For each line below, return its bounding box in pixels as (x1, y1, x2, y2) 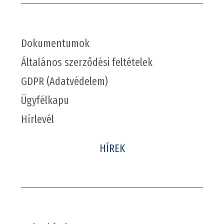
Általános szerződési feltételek (20, 55, 152, 69)
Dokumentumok (20, 36, 89, 50)
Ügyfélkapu (20, 93, 69, 107)
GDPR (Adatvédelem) (20, 74, 108, 88)
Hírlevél (20, 112, 54, 126)
